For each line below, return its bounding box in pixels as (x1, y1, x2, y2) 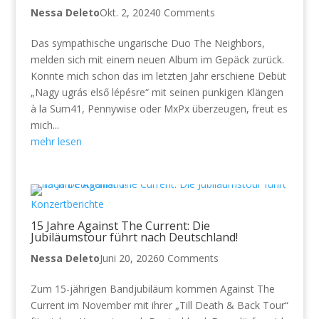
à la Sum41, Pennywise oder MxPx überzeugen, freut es (30, 101, 288, 115)
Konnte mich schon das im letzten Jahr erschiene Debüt (30, 68, 286, 83)
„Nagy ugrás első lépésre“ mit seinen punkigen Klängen (30, 85, 283, 99)
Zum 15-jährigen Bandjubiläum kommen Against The (30, 281, 275, 296)
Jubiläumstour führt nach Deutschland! (30, 229, 238, 245)
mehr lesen (30, 134, 82, 148)
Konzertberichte (30, 197, 104, 211)
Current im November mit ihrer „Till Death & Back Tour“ (30, 298, 288, 312)
